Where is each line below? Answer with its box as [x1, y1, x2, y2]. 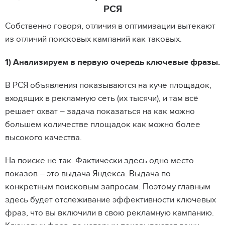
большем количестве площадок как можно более [5, 120, 200, 130]
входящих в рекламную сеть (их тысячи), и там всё [5, 93, 198, 103]
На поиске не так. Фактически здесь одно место [5, 156, 194, 166]
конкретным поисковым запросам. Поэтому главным [5, 182, 210, 192]
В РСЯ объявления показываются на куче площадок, [5, 80, 211, 90]
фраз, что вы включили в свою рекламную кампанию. [5, 208, 214, 218]
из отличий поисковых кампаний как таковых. [5, 34, 184, 44]
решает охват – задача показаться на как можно [5, 106, 195, 117]
